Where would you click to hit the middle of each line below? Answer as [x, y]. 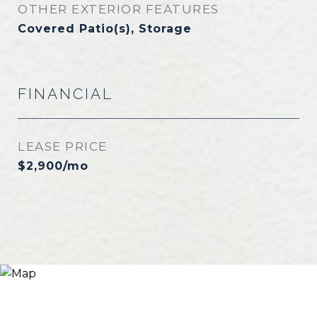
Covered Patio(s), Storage [105, 29]
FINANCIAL [65, 94]
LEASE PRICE [63, 146]
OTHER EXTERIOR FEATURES [119, 9]
